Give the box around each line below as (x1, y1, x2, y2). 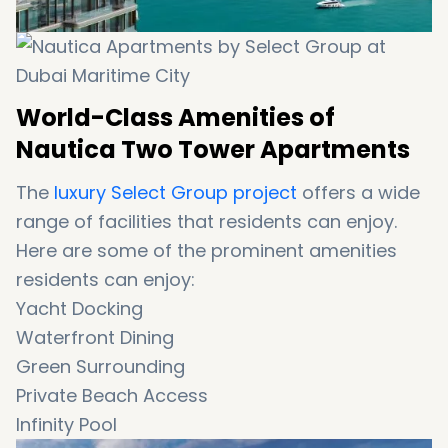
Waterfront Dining (16, 324, 174, 350)
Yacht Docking (16, 295, 143, 321)
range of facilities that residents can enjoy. (16, 208, 397, 234)
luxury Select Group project (54, 179, 297, 205)
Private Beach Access (16, 382, 208, 408)
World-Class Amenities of (16, 100, 335, 134)
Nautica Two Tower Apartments (16, 132, 410, 166)
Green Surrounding (16, 353, 185, 379)
